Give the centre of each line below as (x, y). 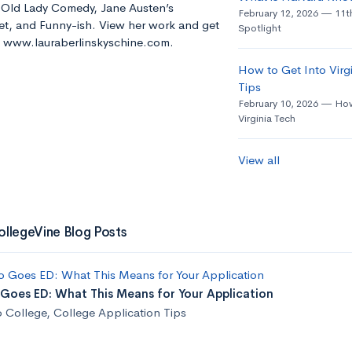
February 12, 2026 (278, 13)
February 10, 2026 (278, 104)
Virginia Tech (266, 119)
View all (258, 160)
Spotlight (259, 28)
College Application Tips (119, 313)
